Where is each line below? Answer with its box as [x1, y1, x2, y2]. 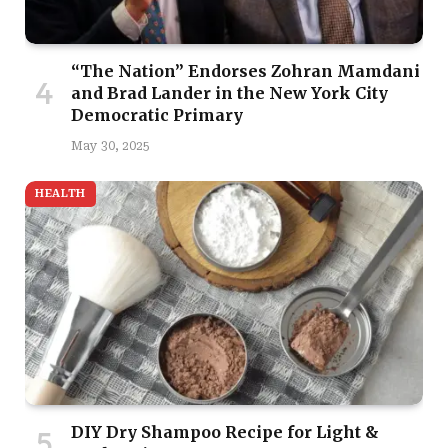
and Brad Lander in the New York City [71, 83, 388, 104]
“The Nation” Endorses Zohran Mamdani [71, 61, 420, 82]
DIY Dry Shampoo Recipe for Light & [71, 422, 379, 443]
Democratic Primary [71, 105, 243, 126]
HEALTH [35, 187, 86, 201]
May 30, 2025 [71, 139, 150, 154]
